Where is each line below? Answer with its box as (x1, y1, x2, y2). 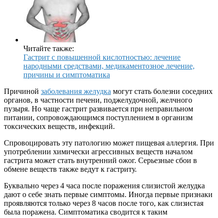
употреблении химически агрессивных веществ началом (4, 147, 193, 156)
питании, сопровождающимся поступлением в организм (4, 113, 193, 122)
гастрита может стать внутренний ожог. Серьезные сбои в (4, 156, 197, 164)
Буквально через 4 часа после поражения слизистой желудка (4, 181, 205, 190)
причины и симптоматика (23, 70, 110, 79)
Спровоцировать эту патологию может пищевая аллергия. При (4, 138, 214, 147)
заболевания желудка (41, 87, 111, 95)
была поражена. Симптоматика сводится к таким (4, 207, 167, 216)
